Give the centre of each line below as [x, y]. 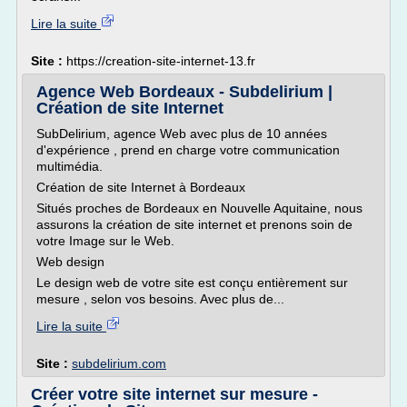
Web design [70, 262]
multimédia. [69, 166]
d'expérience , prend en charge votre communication [188, 150]
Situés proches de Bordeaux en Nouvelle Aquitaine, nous [199, 208]
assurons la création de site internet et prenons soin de [194, 224]
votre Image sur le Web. [105, 241]
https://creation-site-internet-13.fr [161, 61]
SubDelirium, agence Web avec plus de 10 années [182, 134]
